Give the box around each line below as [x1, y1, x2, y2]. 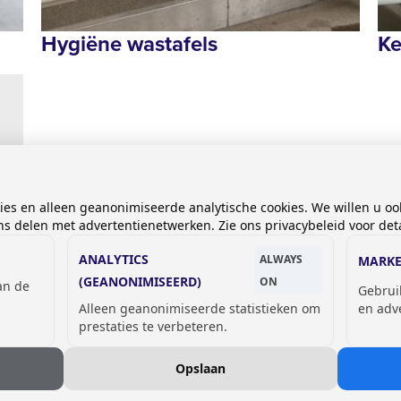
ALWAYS [260, 251, 303, 267]
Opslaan [175, 359, 226, 377]
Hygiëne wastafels [40, 28, 218, 59]
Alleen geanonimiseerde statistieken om [79, 299, 321, 317]
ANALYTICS [79, 250, 149, 268]
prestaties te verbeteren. [79, 317, 228, 335]
